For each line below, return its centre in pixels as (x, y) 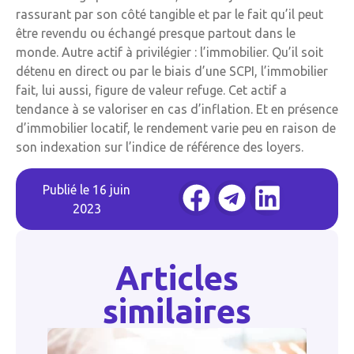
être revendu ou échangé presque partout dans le (156, 34)
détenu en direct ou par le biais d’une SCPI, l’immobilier (172, 72)
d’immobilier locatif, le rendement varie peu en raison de (176, 128)
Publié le (68, 189)
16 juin (111, 189)
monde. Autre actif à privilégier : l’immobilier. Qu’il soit (169, 53)
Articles (177, 277)
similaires (177, 311)
